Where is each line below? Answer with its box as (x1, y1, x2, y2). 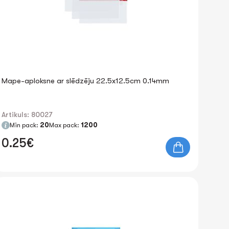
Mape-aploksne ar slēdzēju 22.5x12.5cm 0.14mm (1, 76, 169, 85)
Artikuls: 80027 (1, 110, 52, 119)
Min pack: (9, 121, 40, 129)
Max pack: (49, 121, 81, 129)
